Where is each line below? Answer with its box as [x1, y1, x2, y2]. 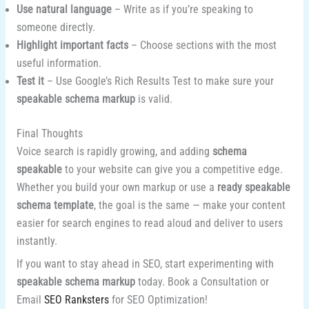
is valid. [134, 93, 172, 106]
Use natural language [16, 3, 112, 17]
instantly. [16, 235, 57, 248]
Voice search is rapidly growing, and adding [16, 145, 212, 158]
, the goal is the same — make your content [93, 199, 286, 212]
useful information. [16, 57, 101, 70]
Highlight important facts [16, 39, 128, 52]
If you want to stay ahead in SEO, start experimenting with [16, 258, 274, 271]
